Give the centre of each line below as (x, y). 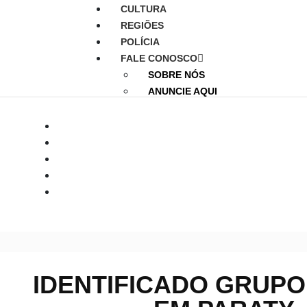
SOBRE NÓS (176, 75)
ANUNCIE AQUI (182, 91)
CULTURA (143, 9)
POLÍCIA (140, 42)
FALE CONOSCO (159, 59)
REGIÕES (142, 26)
